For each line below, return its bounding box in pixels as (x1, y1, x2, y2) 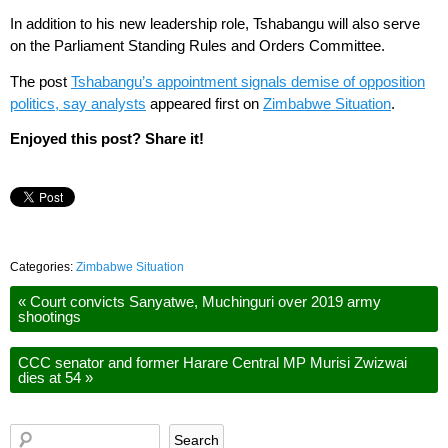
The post (10, 72, 71, 90)
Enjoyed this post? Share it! (10, 130, 204, 148)
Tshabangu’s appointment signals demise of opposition (71, 72, 425, 90)
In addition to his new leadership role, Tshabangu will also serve (10, 14, 420, 32)
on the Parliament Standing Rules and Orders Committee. (10, 36, 385, 54)
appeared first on (146, 94, 263, 112)
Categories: (10, 260, 76, 275)
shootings (18, 308, 81, 326)
